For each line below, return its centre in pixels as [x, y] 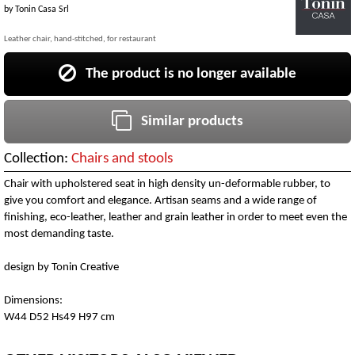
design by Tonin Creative [61, 267]
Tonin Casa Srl [42, 9]
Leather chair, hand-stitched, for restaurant [80, 40]
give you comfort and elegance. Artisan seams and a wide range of [160, 200]
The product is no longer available [186, 74]
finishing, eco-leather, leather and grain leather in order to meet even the [176, 217]
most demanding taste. [59, 234]
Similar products [187, 121]
